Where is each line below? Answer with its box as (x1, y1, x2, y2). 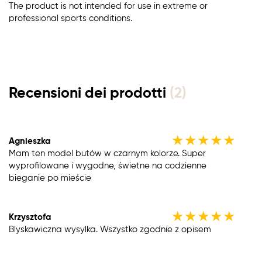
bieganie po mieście (9, 173, 91, 182)
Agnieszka (9, 136, 50, 146)
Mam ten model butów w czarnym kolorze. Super (9, 149, 206, 158)
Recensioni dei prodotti (9, 86, 170, 101)
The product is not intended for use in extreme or (9, 1, 208, 11)
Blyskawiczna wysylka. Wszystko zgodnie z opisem (9, 225, 211, 234)
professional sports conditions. (9, 13, 132, 23)
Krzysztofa (9, 212, 51, 222)
